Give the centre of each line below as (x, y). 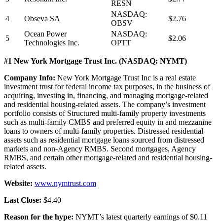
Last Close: (23, 200)
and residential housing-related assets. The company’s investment (105, 104)
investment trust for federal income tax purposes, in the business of (107, 86)
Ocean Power (45, 34)
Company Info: (30, 77)
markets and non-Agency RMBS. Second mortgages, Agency (100, 148)
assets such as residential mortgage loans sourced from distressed (104, 140)
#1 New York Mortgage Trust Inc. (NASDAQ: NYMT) (95, 61)
